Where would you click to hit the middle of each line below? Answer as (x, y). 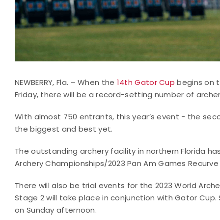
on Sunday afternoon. (56, 210)
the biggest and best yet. (64, 129)
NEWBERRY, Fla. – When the (66, 82)
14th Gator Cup (146, 82)
